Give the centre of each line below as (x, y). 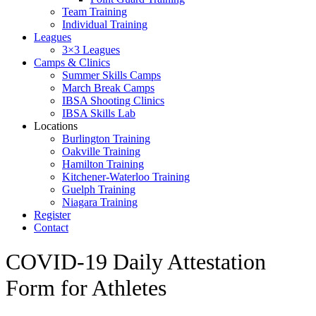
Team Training (95, 12)
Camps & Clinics (72, 62)
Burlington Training (106, 139)
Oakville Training (101, 151)
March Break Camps (108, 88)
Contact (51, 227)
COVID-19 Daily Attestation (136, 262)
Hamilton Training (103, 164)
